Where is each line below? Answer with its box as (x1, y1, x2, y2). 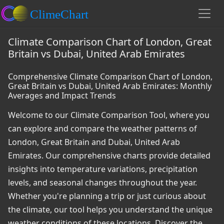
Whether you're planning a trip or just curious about (8, 190, 206, 201)
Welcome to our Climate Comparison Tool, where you (8, 109, 209, 120)
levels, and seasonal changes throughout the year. (8, 177, 197, 188)
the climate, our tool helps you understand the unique (8, 204, 212, 215)
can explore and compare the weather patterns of (8, 123, 197, 134)
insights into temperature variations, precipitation (8, 163, 197, 174)
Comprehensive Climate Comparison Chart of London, (8, 71, 212, 82)
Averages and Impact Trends (8, 90, 116, 101)
